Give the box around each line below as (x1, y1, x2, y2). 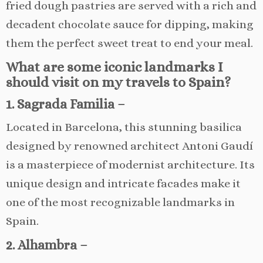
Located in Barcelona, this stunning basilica (6, 120, 242, 134)
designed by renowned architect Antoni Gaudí (6, 139, 253, 153)
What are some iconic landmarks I (6, 58, 223, 75)
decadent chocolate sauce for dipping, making (6, 17, 254, 31)
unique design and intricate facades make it (6, 176, 241, 190)
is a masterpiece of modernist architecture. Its (6, 157, 255, 171)
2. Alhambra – (6, 237, 87, 252)
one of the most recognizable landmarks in (6, 195, 235, 209)
